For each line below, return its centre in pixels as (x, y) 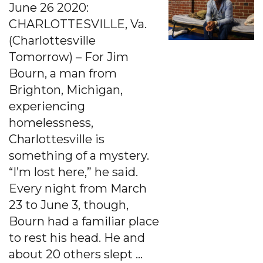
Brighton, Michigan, (66, 90)
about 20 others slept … (76, 254)
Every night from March (78, 188)
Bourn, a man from (63, 73)
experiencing (47, 106)
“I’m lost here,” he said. (73, 172)
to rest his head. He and (77, 237)
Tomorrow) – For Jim (69, 57)
